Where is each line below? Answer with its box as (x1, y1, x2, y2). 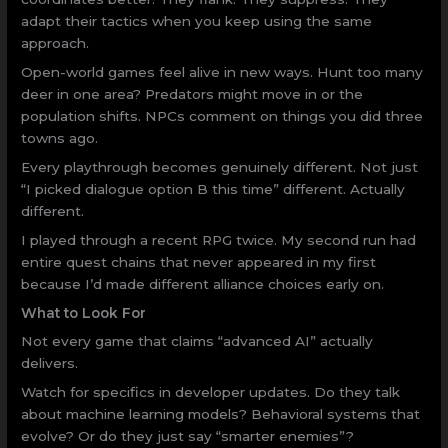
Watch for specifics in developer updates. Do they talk (21, 384, 401, 401)
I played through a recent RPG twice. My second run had (21, 231, 417, 248)
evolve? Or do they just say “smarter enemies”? (21, 428, 355, 445)
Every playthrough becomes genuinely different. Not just (21, 159, 419, 175)
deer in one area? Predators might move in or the (21, 86, 364, 103)
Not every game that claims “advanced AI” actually (21, 333, 374, 350)
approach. (21, 35, 90, 52)
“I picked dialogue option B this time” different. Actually (21, 181, 406, 197)
